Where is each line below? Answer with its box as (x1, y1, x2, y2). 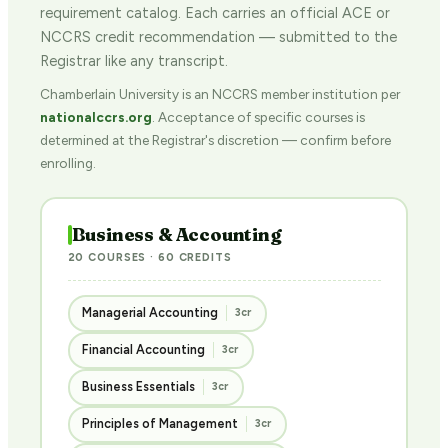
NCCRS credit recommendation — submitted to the (40, 28, 397, 46)
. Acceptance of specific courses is (152, 109, 365, 125)
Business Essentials (82, 379, 195, 394)
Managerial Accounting (82, 305, 218, 320)
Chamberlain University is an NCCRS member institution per (40, 86, 400, 102)
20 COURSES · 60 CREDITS (67, 250, 232, 264)
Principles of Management (82, 416, 238, 431)
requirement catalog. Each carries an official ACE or (40, 4, 390, 22)
